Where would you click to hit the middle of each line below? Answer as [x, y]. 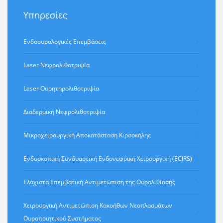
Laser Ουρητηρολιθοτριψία [61, 88]
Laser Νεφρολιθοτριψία [56, 65]
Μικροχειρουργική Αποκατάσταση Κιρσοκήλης [87, 135]
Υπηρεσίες [46, 15]
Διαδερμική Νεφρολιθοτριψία [64, 111]
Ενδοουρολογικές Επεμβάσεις [65, 41]
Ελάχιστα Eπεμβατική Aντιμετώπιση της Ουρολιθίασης [99, 182]
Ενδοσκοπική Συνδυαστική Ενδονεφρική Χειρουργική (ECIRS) [108, 158]
